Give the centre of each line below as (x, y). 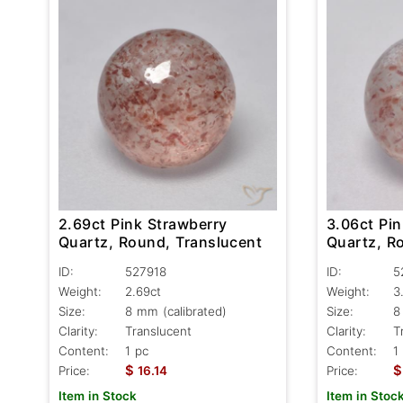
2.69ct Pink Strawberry (143, 224)
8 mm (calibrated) (176, 311)
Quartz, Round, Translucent (161, 242)
